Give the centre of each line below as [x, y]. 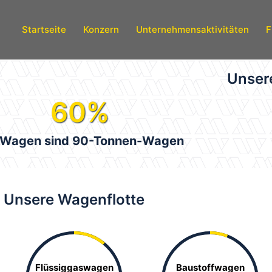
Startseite [44, 30]
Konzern [101, 30]
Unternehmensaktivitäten [192, 30]
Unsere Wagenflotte [74, 199]
